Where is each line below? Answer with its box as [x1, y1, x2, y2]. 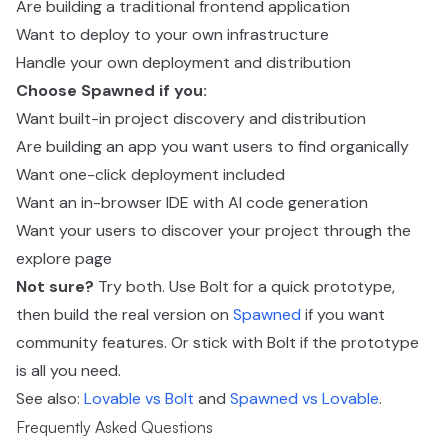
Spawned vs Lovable [230, 388, 379, 409]
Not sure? [16, 276, 94, 297]
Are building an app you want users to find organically [16, 136, 409, 157]
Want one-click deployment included [16, 164, 285, 185]
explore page [16, 248, 112, 269]
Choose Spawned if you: [16, 80, 207, 101]
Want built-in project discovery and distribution [16, 108, 366, 129]
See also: [16, 388, 84, 409]
